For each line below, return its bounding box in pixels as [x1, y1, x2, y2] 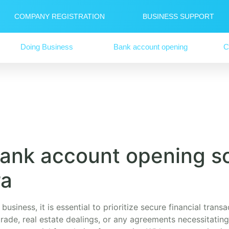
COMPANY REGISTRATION [14, 12, 105, 20]
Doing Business [20, 42, 74, 51]
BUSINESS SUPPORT [143, 12, 215, 20]
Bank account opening [113, 42, 188, 51]
